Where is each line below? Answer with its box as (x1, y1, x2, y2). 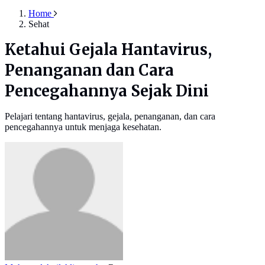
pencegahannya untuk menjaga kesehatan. (5, 122, 161, 132)
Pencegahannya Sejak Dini (5, 82, 209, 101)
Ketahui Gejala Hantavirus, (5, 40, 212, 60)
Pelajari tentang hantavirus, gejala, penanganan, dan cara (5, 111, 215, 122)
